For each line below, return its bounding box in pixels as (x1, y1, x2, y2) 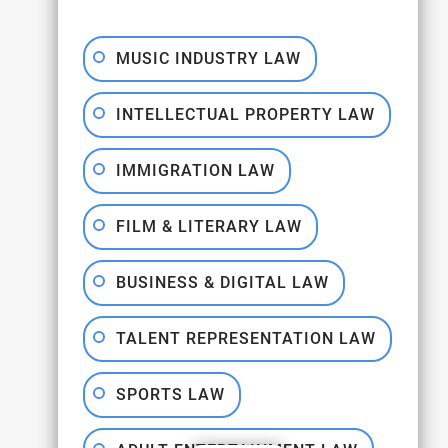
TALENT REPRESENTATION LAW (116, 329, 376, 348)
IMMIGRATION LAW (116, 161, 275, 180)
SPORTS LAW (116, 385, 225, 404)
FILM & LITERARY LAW (116, 217, 302, 236)
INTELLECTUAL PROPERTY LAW (116, 105, 375, 124)
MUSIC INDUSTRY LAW (116, 49, 301, 68)
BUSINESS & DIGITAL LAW (116, 273, 329, 292)
